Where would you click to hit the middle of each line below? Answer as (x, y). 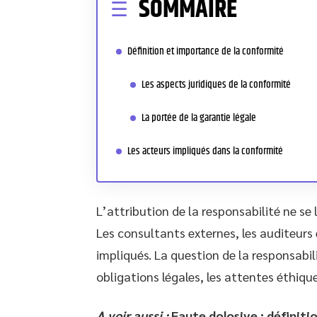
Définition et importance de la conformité (206, 51)
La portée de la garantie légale (199, 118)
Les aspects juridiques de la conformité (216, 85)
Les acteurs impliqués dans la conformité (205, 151)
